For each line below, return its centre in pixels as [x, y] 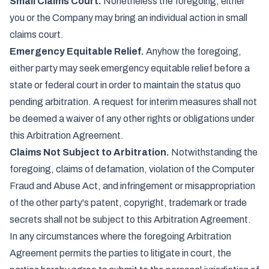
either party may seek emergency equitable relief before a [130, 68]
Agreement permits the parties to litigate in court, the [120, 253]
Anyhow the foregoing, [193, 51]
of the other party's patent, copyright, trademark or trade [128, 203]
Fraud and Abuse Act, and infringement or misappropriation [132, 186]
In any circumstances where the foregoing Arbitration [120, 236]
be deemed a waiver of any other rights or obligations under [132, 119]
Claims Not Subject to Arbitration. [89, 152]
